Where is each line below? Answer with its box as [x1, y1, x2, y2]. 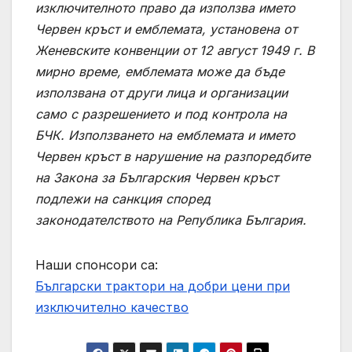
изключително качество [35, 299, 189, 315]
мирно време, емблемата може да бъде [35, 63, 284, 79]
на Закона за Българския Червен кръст [35, 169, 278, 185]
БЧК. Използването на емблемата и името [35, 126, 295, 143]
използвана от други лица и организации [35, 84, 288, 101]
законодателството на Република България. [35, 211, 306, 228]
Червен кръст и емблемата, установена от [35, 20, 297, 37]
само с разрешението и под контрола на [35, 105, 287, 122]
